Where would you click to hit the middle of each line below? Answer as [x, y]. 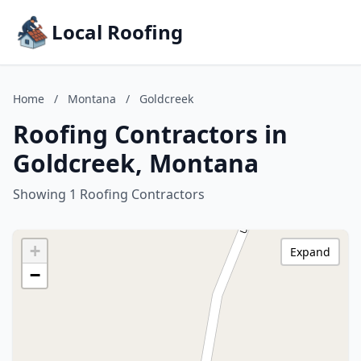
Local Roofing [117, 32]
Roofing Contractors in [150, 134]
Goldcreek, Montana [136, 163]
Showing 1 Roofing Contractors [109, 194]
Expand [310, 252]
